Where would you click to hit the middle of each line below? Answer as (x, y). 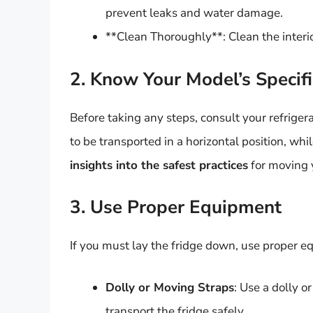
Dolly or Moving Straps (170, 287)
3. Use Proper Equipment (176, 208)
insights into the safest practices (159, 165)
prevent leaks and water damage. (194, 13)
